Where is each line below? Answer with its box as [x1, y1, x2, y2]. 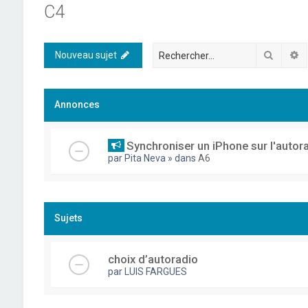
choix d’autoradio [107, 252, 198, 266]
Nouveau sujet [54, 49, 117, 60]
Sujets [54, 212, 82, 223]
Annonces [54, 99, 100, 110]
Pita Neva [124, 153, 166, 164]
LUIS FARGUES [124, 266, 187, 277]
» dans [167, 153, 198, 164]
